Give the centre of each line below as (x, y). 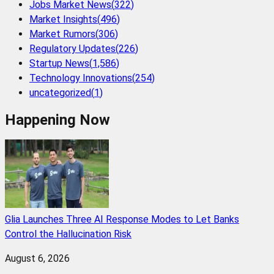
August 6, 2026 (37, 258)
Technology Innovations (81, 78)
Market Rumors (62, 34)
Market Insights (63, 20)
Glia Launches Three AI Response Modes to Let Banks (122, 219)
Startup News (59, 64)
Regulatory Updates (72, 49)
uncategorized (60, 93)
